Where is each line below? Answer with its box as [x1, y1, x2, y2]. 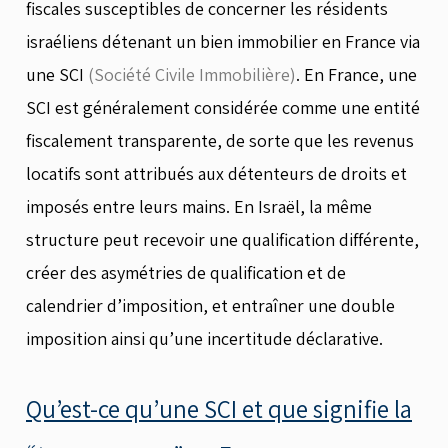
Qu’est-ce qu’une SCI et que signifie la [26, 392, 412, 425]
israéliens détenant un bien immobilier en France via [26, 29, 420, 53]
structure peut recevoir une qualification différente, [26, 227, 419, 251]
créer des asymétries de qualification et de [26, 260, 346, 284]
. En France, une [296, 62, 417, 86]
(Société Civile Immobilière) [88, 62, 296, 86]
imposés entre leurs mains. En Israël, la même [26, 194, 372, 218]
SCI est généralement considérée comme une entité [26, 95, 420, 119]
